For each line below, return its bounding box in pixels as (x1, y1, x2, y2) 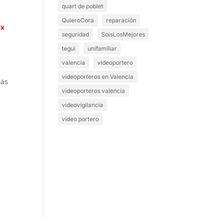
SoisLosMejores (101, 31, 145, 38)
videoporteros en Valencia (62, 73, 134, 80)
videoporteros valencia (62, 87, 126, 94)
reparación (106, 17, 137, 24)
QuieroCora (62, 17, 94, 24)
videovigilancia (62, 101, 104, 109)
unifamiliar (88, 45, 117, 52)
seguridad (62, 31, 90, 38)
